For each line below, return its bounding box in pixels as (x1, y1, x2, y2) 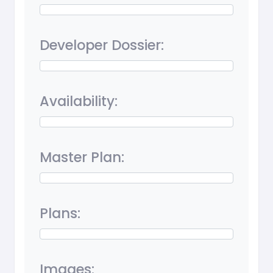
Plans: (40, 204, 80, 224)
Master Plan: (40, 147, 124, 168)
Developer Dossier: (40, 35, 164, 55)
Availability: (40, 91, 118, 112)
